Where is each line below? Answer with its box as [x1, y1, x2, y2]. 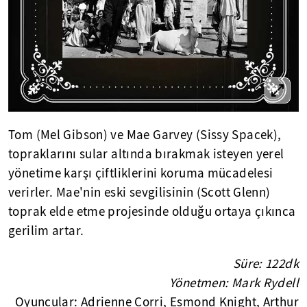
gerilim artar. [8, 222, 84, 239]
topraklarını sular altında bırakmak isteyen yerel [8, 145, 284, 162]
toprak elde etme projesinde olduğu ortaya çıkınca [8, 203, 296, 220]
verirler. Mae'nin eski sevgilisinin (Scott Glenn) [8, 184, 271, 201]
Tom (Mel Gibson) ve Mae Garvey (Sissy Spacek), [8, 126, 282, 143]
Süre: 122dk [232, 255, 299, 272]
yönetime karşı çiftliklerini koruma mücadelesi [8, 164, 273, 182]
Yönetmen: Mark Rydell [169, 274, 299, 291]
